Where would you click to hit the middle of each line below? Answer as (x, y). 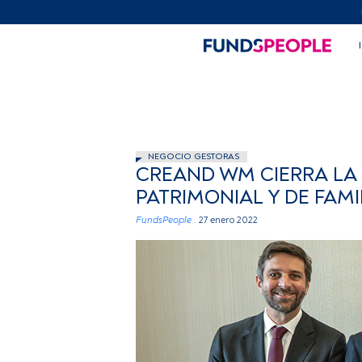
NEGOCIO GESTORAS (194, 156)
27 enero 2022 (228, 220)
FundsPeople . (166, 220)
